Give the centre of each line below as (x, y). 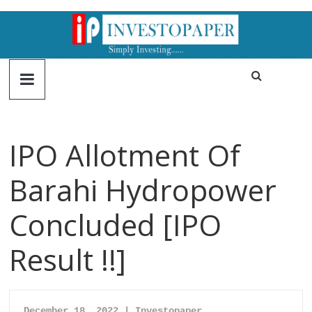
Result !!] (68, 260)
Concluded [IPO (116, 225)
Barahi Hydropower (143, 190)
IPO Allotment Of (125, 155)
